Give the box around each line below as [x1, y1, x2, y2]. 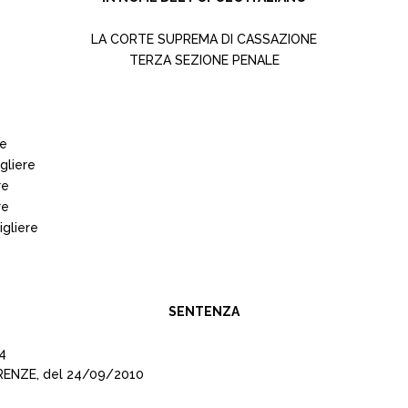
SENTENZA [168, 304, 240, 319]
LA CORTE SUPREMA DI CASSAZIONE [91, 32, 317, 46]
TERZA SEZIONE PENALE [128, 53, 280, 67]
